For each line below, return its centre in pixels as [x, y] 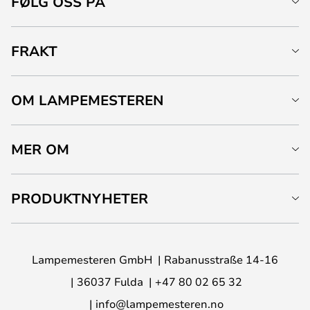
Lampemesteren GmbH [92, 259]
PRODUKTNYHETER [80, 198]
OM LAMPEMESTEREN [88, 100]
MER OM [40, 149]
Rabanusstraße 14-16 [221, 259]
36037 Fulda [110, 281]
